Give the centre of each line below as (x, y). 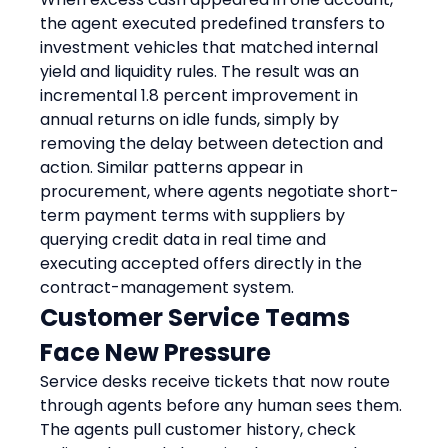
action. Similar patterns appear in (174, 167)
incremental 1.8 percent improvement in (201, 95)
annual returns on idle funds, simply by (192, 119)
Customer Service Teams (198, 317)
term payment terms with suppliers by (195, 215)
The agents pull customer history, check (200, 429)
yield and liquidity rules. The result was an (202, 71)
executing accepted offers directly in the (203, 263)
